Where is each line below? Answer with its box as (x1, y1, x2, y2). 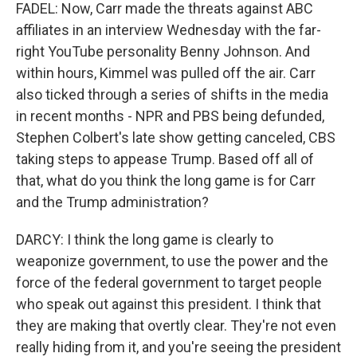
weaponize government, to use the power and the (16, 253, 328, 269)
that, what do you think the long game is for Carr (16, 172, 316, 189)
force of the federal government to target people (16, 274, 322, 291)
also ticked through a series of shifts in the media (16, 86, 328, 103)
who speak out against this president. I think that (16, 296, 321, 312)
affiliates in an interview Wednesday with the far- (16, 22, 321, 38)
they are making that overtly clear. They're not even (16, 317, 336, 334)
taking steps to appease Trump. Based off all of (16, 151, 314, 167)
